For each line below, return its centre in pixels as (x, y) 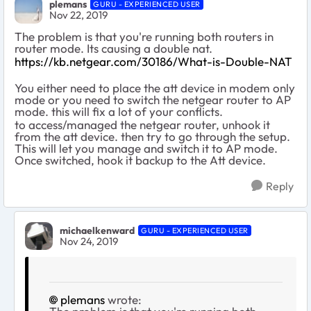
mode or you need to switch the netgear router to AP (153, 99)
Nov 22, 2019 (78, 15)
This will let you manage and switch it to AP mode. (146, 148)
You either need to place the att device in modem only (155, 87)
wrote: (123, 299)
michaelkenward (97, 231)
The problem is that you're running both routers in (144, 36)
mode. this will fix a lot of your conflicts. (120, 111)
